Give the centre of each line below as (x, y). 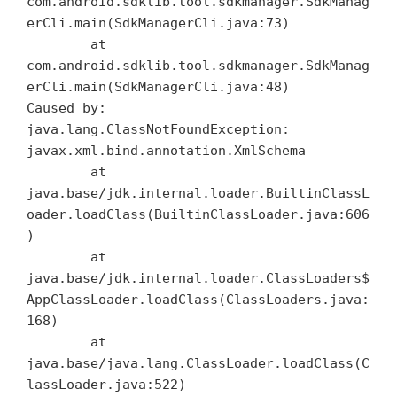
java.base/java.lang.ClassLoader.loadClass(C (198, 363)
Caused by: (66, 108)
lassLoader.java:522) (106, 384)
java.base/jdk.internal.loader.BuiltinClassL (198, 193)
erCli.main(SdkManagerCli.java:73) (158, 23)
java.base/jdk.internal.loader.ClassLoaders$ (198, 278)
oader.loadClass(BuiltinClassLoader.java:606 (198, 214)
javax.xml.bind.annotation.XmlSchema (166, 150)
